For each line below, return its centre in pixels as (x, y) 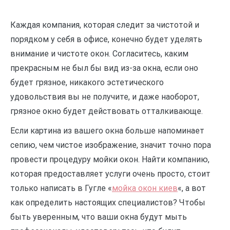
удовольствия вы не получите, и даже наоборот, (105, 97)
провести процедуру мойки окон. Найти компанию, (110, 159)
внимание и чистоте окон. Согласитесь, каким (99, 54)
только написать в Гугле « (61, 188)
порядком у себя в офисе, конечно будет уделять (106, 39)
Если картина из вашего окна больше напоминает (107, 131)
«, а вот (192, 188)
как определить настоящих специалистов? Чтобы (108, 203)
